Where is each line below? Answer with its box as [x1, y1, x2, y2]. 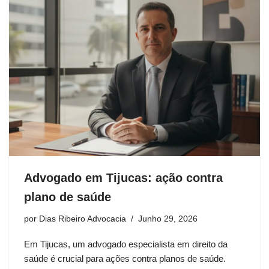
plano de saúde [24, 190, 111, 204]
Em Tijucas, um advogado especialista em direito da [24, 239, 228, 250]
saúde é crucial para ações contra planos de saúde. [24, 253, 226, 264]
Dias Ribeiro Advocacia [39, 214, 126, 224]
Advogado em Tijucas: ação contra [24, 171, 223, 185]
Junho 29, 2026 [138, 214, 198, 224]
